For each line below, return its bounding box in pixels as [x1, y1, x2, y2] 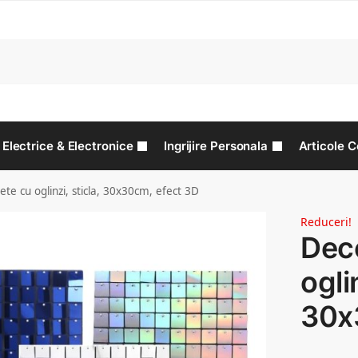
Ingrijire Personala [163, 138, 268, 153]
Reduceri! [300, 214, 352, 229]
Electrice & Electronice [2, 138, 133, 153]
